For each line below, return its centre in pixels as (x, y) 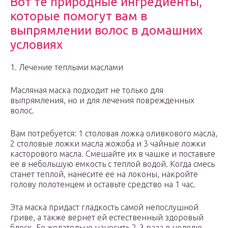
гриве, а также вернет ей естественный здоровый (107, 218)
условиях (36, 45)
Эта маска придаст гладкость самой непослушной (104, 207)
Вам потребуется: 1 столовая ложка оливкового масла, (114, 134)
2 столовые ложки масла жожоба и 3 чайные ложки (108, 144)
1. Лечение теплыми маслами (67, 67)
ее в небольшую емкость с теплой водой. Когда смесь (112, 164)
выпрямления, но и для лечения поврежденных (102, 101)
